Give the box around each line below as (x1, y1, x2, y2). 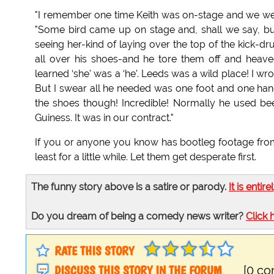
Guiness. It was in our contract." (35, 112, 174, 124)
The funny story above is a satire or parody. (31, 181, 229, 193)
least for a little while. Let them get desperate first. (35, 151, 256, 163)
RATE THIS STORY (54, 243, 134, 259)
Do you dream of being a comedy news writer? (31, 210, 246, 223)
